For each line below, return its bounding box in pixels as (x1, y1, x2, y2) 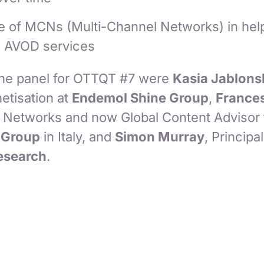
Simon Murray (114, 129, 204, 145)
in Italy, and (39, 129, 115, 145)
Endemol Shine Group (71, 90, 209, 106)
